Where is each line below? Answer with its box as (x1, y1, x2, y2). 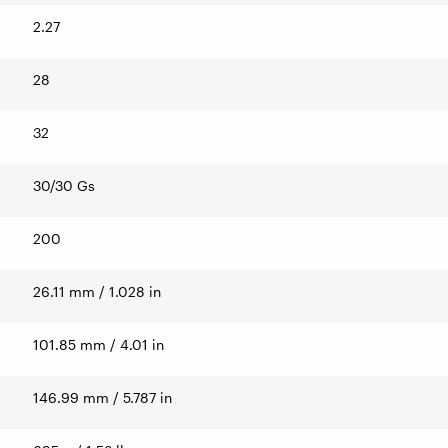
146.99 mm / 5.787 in (33, 388, 172, 406)
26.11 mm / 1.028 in (33, 282, 161, 300)
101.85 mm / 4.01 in (33, 335, 164, 353)
